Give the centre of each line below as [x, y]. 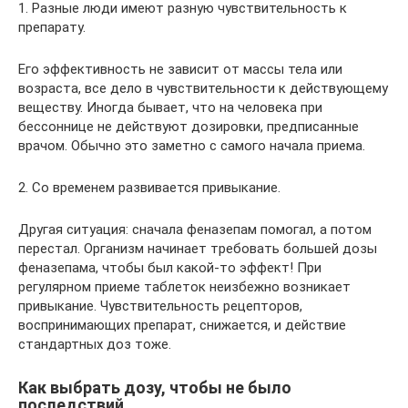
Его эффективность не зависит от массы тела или [180, 69]
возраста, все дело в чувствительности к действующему [203, 88]
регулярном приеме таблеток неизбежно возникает [184, 286]
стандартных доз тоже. [95, 344]
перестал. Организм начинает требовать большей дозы [198, 248]
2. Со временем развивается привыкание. [149, 187]
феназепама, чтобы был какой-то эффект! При [170, 267]
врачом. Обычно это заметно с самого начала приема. [192, 145]
